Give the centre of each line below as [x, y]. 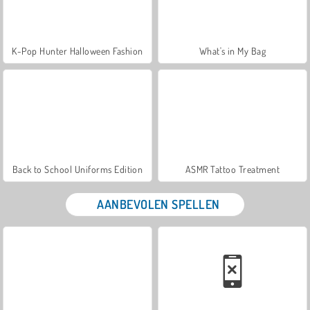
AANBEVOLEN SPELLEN [158, 204]
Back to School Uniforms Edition [77, 169]
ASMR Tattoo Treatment [232, 169]
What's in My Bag [232, 51]
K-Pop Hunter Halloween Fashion [77, 51]
